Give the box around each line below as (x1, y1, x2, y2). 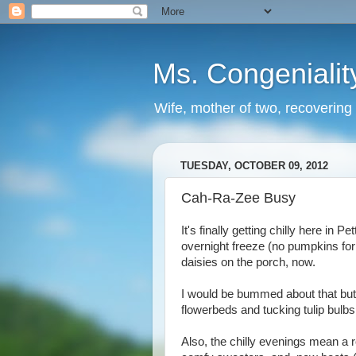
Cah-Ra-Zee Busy (181, 189, 296, 206)
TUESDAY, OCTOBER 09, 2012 (180, 160, 328, 172)
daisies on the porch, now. (181, 256, 315, 269)
